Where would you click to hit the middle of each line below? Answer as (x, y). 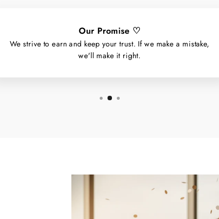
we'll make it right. (109, 55)
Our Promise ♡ (109, 31)
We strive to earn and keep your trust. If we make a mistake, (109, 44)
